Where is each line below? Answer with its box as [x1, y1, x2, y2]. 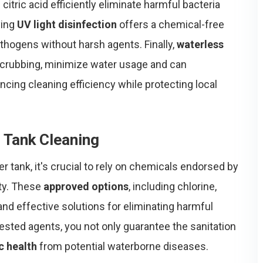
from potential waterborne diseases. [37, 240, 208, 252]
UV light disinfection [17, 18, 117, 31]
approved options [43, 180, 129, 193]
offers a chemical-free [117, 18, 224, 31]
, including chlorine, [129, 180, 217, 193]
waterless [177, 38, 224, 50]
